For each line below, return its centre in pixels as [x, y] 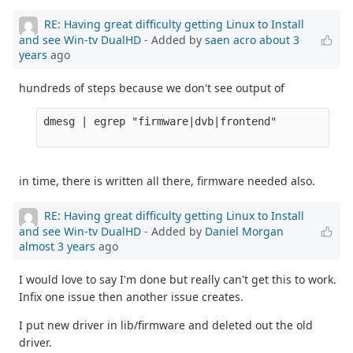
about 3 [279, 39]
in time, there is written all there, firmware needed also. [167, 180]
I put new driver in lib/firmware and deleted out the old [166, 325]
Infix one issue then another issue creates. [131, 296]
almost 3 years [57, 246]
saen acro [230, 39]
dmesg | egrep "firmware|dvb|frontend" [163, 121]
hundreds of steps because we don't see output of [152, 87]
